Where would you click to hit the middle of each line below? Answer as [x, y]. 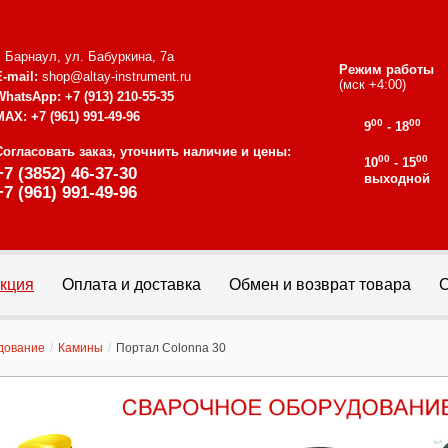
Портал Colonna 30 [171, 348]
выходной [397, 178]
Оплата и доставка [131, 284]
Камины [80, 348]
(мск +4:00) [372, 84]
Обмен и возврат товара [320, 284]
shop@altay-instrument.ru [116, 76]
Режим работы [386, 69]
